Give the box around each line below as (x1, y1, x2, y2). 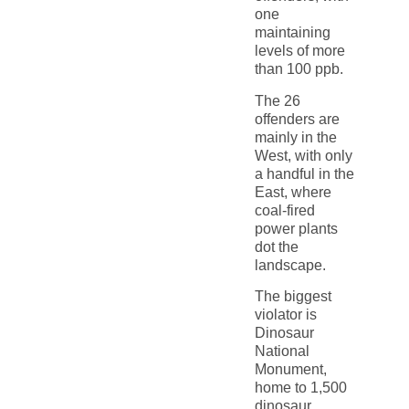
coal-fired (254, 202, 315, 218)
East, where (254, 184, 331, 200)
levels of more (254, 43, 345, 59)
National (254, 343, 309, 360)
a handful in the (254, 165, 354, 182)
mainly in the (254, 129, 337, 145)
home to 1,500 (254, 380, 347, 396)
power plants (254, 220, 338, 236)
